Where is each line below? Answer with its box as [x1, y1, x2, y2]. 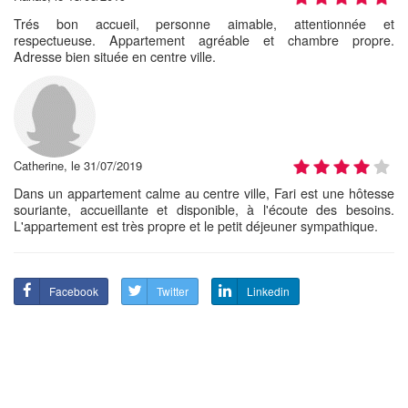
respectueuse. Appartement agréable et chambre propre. [14, 30, 394, 49]
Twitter [157, 282, 189, 299]
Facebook [49, 282, 98, 299]
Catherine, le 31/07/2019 [14, 156, 142, 174]
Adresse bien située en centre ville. [14, 46, 216, 66]
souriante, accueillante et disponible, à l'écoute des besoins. [14, 199, 394, 219]
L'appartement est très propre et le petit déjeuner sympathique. [14, 216, 378, 235]
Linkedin [247, 282, 290, 299]
